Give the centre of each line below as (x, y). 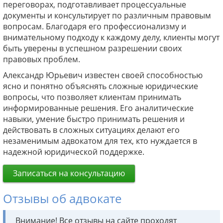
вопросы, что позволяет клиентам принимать (92, 97)
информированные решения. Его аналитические (98, 108)
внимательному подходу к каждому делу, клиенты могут (111, 37)
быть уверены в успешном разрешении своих (92, 48)
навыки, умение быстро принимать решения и (94, 119)
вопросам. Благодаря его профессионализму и (95, 26)
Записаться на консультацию (69, 173)
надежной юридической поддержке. (74, 152)
